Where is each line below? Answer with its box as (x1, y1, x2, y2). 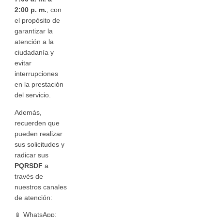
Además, (15, 108, 42, 116)
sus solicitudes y (15, 140, 64, 148)
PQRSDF (15, 162, 43, 170)
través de (15, 172, 43, 180)
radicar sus (15, 151, 48, 159)
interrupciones (15, 70, 58, 78)
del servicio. (15, 92, 51, 99)
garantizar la (15, 28, 53, 35)
